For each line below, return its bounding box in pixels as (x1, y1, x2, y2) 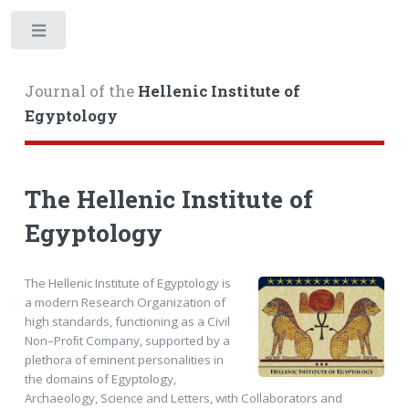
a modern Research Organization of (24, 293, 225, 310)
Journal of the (24, 80, 138, 101)
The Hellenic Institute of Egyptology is (24, 274, 231, 291)
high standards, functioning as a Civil (24, 312, 230, 330)
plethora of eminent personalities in (24, 351, 224, 368)
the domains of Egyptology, (24, 370, 176, 387)
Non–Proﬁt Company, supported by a (24, 331, 230, 349)
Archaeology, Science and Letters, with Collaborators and (24, 389, 342, 406)
